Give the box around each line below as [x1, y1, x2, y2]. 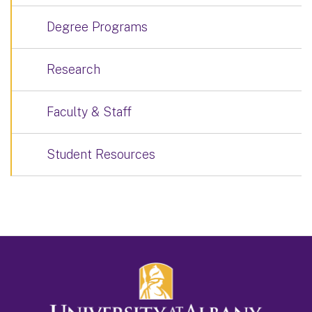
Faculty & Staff [47, 104, 132, 119]
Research [47, 61, 100, 77]
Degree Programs [47, 19, 148, 34]
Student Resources [47, 146, 155, 162]
